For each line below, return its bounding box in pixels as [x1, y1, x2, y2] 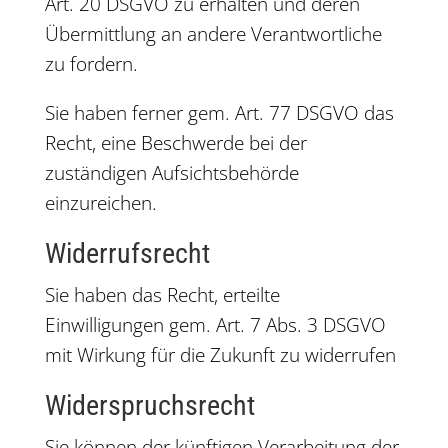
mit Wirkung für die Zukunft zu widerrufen [44, 342, 396, 368]
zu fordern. [44, 51, 138, 77]
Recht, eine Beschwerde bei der [44, 130, 307, 156]
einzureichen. [44, 190, 157, 216]
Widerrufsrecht [44, 237, 210, 270]
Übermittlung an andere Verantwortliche [44, 21, 382, 47]
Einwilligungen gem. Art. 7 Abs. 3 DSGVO [44, 312, 386, 338]
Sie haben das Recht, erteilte [44, 282, 280, 308]
